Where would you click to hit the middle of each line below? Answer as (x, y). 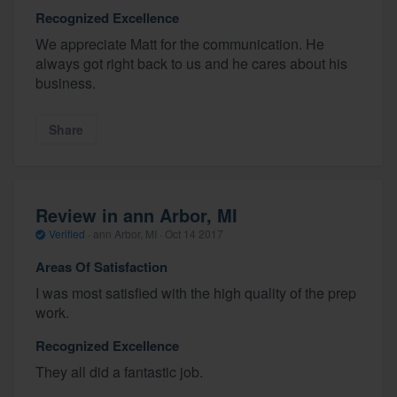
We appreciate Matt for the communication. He (180, 44)
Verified (67, 233)
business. (66, 83)
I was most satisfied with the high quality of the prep (196, 293)
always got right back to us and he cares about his (191, 64)
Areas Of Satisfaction (101, 267)
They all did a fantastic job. (119, 372)
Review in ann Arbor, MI (136, 214)
